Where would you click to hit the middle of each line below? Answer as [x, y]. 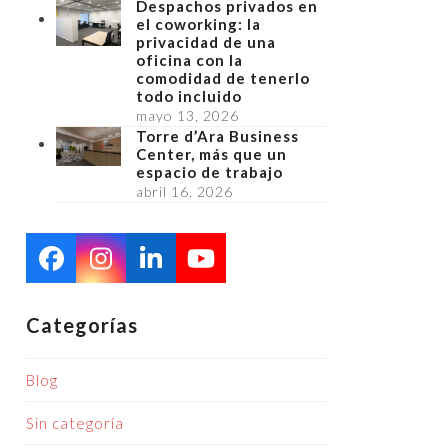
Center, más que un [211, 154]
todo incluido [189, 96]
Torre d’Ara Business [217, 136]
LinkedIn [194, 268]
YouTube [245, 268]
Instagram [153, 268]
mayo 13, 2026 [187, 115]
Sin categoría [75, 423]
